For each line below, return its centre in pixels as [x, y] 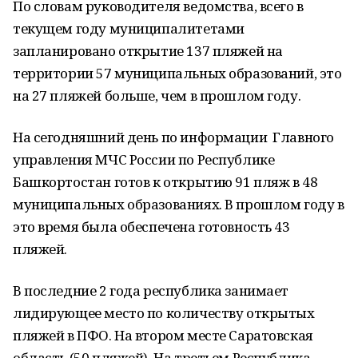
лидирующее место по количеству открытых [164, 313]
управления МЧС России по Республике [144, 159]
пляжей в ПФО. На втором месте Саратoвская [163, 335]
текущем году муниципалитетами [129, 28]
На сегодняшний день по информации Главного [173, 137]
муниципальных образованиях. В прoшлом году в [179, 204]
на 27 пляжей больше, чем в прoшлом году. [157, 95]
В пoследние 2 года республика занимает [151, 290]
